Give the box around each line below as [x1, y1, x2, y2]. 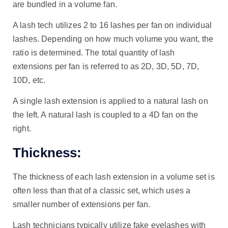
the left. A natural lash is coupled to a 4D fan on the [13, 110, 198, 119]
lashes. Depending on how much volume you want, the [13, 34, 214, 43]
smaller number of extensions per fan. [13, 200, 151, 209]
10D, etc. [13, 75, 46, 84]
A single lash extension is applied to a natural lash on [13, 96, 208, 105]
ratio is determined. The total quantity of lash [13, 48, 175, 57]
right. [13, 124, 31, 133]
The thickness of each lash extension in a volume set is [13, 173, 215, 182]
